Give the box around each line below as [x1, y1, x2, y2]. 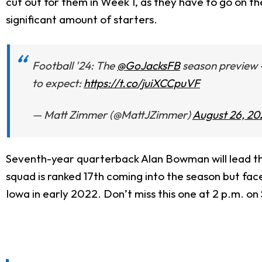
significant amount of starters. [6, 12, 160, 26]
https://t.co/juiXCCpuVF [84, 76, 200, 91]
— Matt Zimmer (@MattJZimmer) [32, 108, 192, 122]
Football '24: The [32, 58, 117, 73]
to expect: [32, 76, 84, 91]
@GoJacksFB [117, 58, 180, 73]
